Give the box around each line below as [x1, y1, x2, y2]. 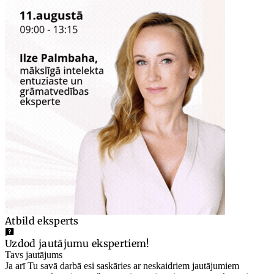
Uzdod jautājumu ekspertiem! [5, 237, 150, 250]
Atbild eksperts [5, 215, 79, 228]
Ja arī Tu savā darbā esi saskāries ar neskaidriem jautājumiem [5, 261, 239, 272]
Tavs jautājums [5, 250, 62, 261]
